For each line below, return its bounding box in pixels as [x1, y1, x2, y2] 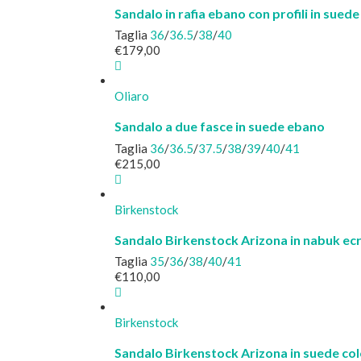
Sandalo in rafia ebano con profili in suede [114, 5, 359, 21]
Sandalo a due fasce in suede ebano [114, 118, 325, 134]
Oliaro [114, 89, 149, 103]
